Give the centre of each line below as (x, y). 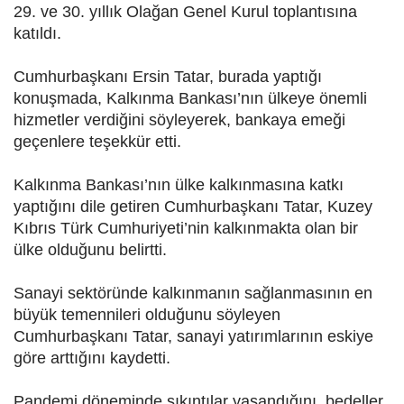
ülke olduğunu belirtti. (90, 250)
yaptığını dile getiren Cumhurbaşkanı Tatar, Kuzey (193, 207)
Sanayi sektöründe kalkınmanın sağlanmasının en (193, 294)
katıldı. (37, 34)
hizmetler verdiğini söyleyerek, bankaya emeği (179, 120)
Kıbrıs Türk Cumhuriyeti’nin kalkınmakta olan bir (186, 229)
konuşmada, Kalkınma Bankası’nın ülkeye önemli (190, 99)
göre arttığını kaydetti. (92, 358)
